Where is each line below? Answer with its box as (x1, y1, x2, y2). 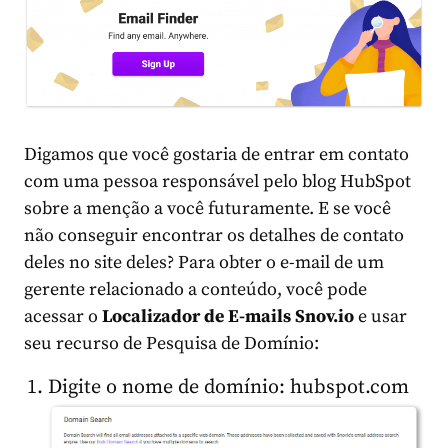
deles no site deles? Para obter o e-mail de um (24, 251, 384, 275)
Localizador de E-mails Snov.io (102, 305, 358, 329)
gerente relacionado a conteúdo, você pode (24, 278, 367, 302)
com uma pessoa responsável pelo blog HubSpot (24, 170, 411, 194)
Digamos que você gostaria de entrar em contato (24, 143, 409, 167)
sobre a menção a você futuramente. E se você (24, 197, 391, 221)
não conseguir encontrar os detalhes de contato (24, 224, 404, 248)
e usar (358, 305, 407, 329)
